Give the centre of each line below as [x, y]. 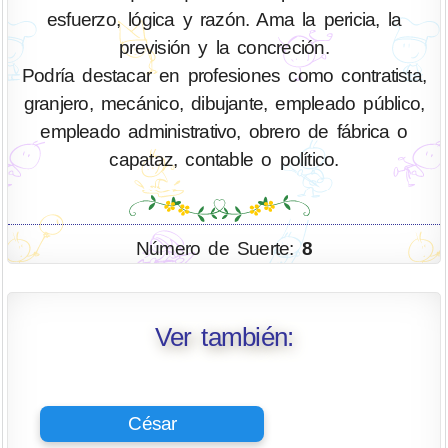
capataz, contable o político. [224, 159]
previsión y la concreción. [224, 47]
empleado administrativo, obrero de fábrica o [224, 131]
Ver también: [224, 337]
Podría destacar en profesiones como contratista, [224, 75]
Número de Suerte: [219, 248]
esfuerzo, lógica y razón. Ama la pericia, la [224, 19]
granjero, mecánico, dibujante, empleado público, [224, 103]
